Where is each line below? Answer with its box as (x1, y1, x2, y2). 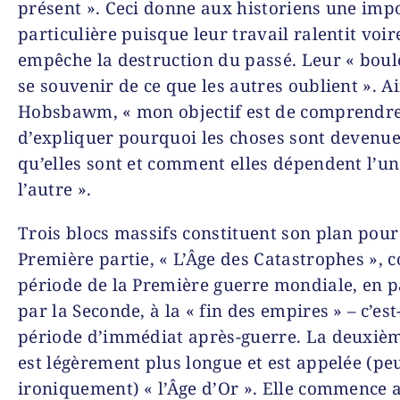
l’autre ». (18, 177, 92, 201)
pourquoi (118, 125, 197, 149)
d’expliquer (18, 125, 119, 149)
